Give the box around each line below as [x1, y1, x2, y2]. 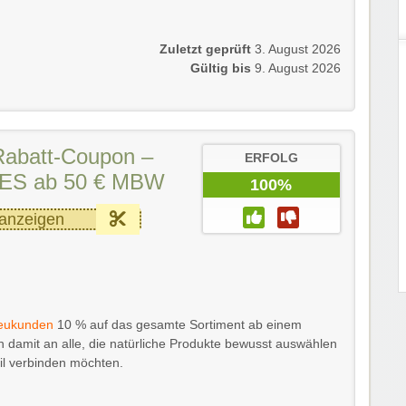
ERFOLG [244, 150, 298, 165]
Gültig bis [190, 61, 251, 75]
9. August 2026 [255, 61, 341, 75]
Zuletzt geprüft [159, 42, 251, 56]
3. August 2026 [255, 42, 341, 56]
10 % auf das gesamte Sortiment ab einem [53, 317, 302, 332]
